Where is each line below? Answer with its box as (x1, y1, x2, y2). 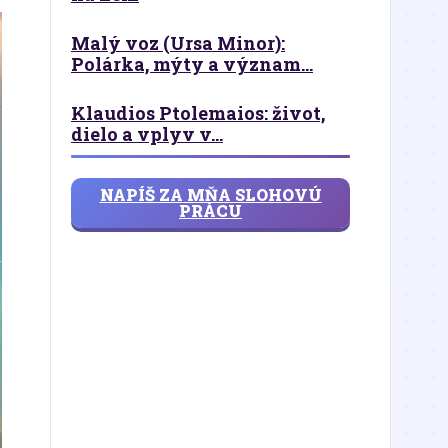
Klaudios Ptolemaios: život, (71, 101, 325, 125)
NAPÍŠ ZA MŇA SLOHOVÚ (99, 184, 322, 205)
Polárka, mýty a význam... (71, 52, 313, 76)
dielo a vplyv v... (71, 122, 223, 146)
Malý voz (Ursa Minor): (71, 31, 285, 55)
